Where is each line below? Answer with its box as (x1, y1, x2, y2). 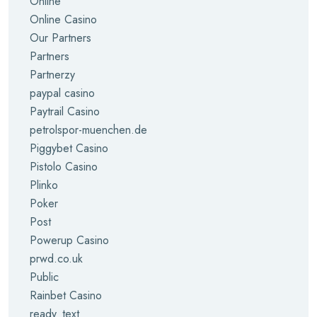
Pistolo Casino (30, 158, 98, 175)
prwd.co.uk (30, 250, 83, 267)
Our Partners (30, 30, 91, 46)
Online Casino (30, 11, 97, 28)
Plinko (30, 177, 58, 193)
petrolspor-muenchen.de (30, 122, 147, 138)
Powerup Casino (30, 232, 109, 248)
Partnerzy (30, 67, 75, 83)
